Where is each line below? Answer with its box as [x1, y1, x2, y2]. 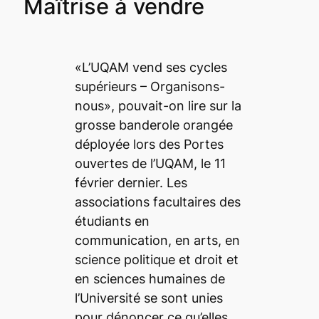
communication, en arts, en [74, 232, 240, 248]
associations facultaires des [74, 194, 241, 209]
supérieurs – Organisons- [74, 78, 225, 94]
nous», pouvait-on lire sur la [74, 98, 241, 113]
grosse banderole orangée [74, 117, 233, 132]
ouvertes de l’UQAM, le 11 [74, 155, 226, 171]
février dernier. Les [74, 174, 187, 190]
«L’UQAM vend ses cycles [74, 59, 227, 75]
